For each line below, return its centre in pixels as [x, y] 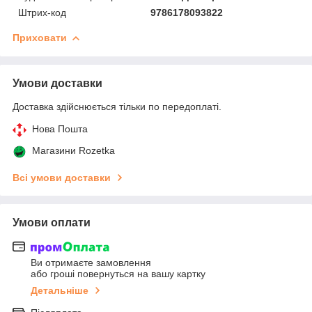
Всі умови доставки [62, 177]
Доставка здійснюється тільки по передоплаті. [117, 106]
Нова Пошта [60, 128]
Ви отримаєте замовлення [91, 263]
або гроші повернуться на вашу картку [118, 274]
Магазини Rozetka [73, 150]
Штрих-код [42, 12]
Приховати [40, 37]
